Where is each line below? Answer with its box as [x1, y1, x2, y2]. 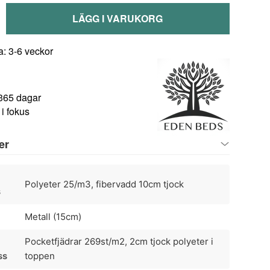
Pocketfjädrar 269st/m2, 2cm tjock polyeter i [24, 236, 213, 248]
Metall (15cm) [24, 210, 81, 222]
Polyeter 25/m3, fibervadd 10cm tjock [24, 178, 184, 190]
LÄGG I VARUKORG [72, 11, 163, 26]
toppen [24, 250, 55, 262]
